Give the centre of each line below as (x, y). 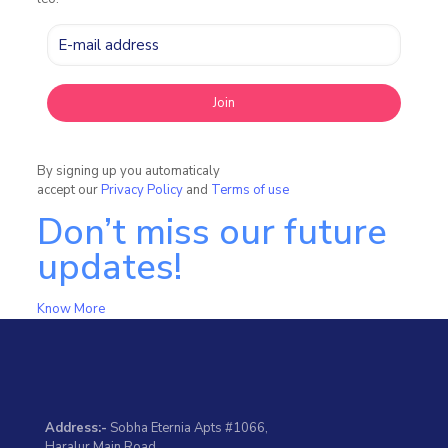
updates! (109, 267)
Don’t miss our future (211, 232)
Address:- (76, 428)
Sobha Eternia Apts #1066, (187, 428)
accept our (68, 190)
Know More (70, 309)
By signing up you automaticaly (128, 171)
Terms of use (249, 190)
